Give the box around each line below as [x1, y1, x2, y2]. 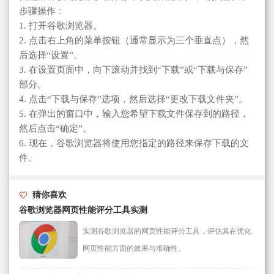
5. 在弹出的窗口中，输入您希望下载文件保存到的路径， [19, 109, 249, 119]
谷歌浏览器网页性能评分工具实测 [19, 206, 147, 215]
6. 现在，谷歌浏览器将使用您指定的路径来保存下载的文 [19, 138, 249, 148]
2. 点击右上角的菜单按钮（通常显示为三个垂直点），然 [19, 35, 249, 45]
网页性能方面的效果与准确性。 [83, 244, 185, 253]
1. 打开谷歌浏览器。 [19, 21, 102, 31]
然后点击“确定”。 [19, 124, 92, 133]
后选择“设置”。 [19, 50, 83, 60]
